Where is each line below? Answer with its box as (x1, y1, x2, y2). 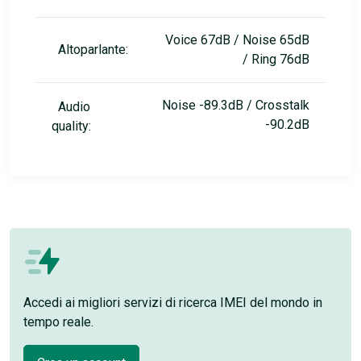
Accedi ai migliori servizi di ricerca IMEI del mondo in (23, 295, 322, 311)
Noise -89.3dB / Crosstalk (162, 98, 309, 114)
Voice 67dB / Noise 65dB (165, 32, 309, 48)
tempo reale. (23, 314, 93, 330)
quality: (52, 118, 91, 135)
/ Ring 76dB (243, 52, 309, 68)
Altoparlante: (58, 42, 128, 58)
